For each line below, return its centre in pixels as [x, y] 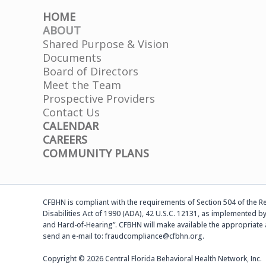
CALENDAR [71, 126]
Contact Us [71, 112]
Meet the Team [82, 85]
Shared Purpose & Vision [106, 44]
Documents [72, 57]
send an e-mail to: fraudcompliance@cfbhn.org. [123, 236]
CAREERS [65, 139]
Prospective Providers [99, 98]
